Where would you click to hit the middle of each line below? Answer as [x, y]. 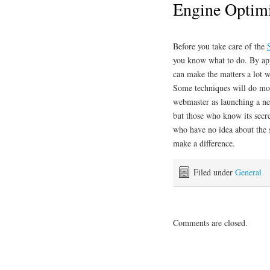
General [248, 172]
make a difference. [204, 143]
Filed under [214, 172]
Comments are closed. [210, 223]
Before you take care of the [220, 46]
